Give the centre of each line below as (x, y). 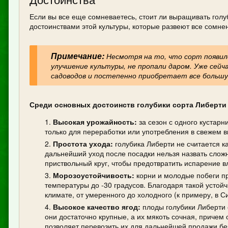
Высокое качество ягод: (97, 207)
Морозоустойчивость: (94, 175)
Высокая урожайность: (95, 122)
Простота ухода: (83, 144)
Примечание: (78, 55)
